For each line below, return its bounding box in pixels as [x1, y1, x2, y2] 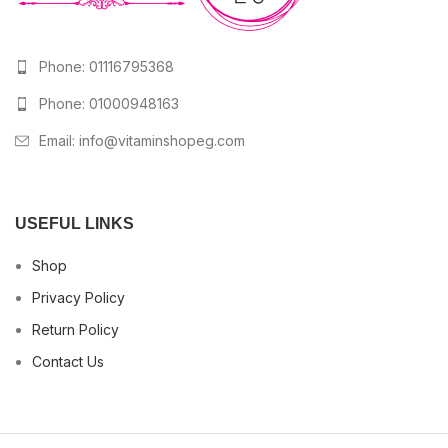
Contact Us [32, 353, 104, 370]
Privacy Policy [32, 289, 125, 306]
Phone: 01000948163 [39, 95, 179, 112]
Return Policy [32, 321, 119, 338]
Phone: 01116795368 [39, 58, 174, 75]
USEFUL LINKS [15, 215, 134, 232]
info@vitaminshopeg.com [79, 132, 245, 149]
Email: [39, 132, 79, 149]
